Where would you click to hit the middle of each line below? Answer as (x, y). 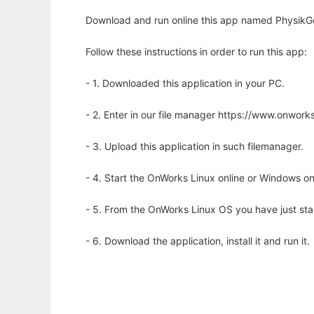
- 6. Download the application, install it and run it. (198, 241)
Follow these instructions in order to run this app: (196, 52)
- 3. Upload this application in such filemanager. (194, 146)
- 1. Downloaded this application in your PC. (185, 83)
